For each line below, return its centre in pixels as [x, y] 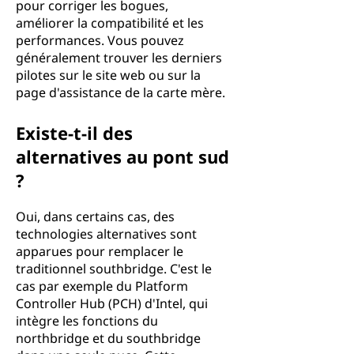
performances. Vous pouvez [100, 40]
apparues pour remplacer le [100, 251]
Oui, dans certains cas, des [95, 217]
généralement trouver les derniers [119, 58]
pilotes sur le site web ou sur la [108, 75]
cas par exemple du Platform [102, 286]
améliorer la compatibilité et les [110, 23]
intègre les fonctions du [87, 321]
